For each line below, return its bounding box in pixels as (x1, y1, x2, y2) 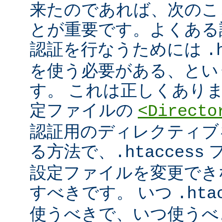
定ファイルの (30, 101, 138, 120)
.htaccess (115, 143, 204, 163)
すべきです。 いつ (30, 183, 177, 202)
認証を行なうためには (30, 40, 206, 59)
